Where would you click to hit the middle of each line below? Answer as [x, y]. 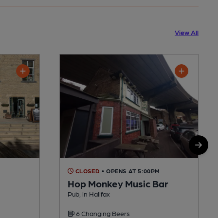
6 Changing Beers [102, 213]
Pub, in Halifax [89, 193]
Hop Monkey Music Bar [118, 183]
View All [187, 32]
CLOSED [87, 171]
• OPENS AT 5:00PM [131, 171]
